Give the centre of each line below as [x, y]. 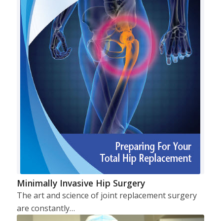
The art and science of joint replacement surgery [107, 195]
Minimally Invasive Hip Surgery [81, 183]
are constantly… [46, 208]
